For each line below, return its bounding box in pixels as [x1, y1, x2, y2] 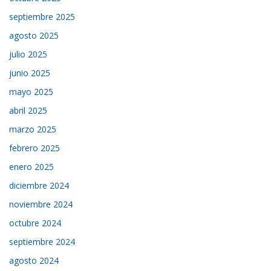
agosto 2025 [9, 30, 59, 42]
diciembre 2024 [9, 180, 70, 192]
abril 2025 [9, 105, 48, 117]
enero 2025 [9, 161, 54, 173]
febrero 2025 [9, 142, 60, 154]
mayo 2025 [9, 86, 54, 98]
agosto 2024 [9, 255, 59, 267]
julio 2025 [9, 48, 48, 60]
